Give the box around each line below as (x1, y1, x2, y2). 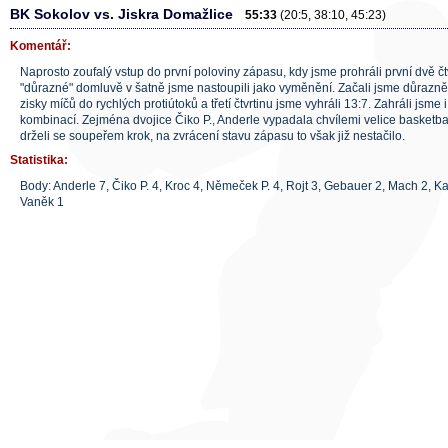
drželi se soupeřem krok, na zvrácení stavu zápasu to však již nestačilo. (20, 129, 405, 143)
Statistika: (10, 153, 68, 167)
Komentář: (10, 39, 71, 53)
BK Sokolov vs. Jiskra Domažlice (10, 6, 245, 22)
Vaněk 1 (20, 195, 64, 209)
